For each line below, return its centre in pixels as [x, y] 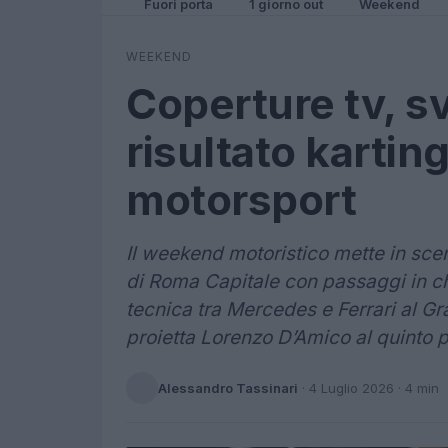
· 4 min [416, 387]
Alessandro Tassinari [228, 387]
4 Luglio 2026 [351, 387]
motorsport [241, 199]
